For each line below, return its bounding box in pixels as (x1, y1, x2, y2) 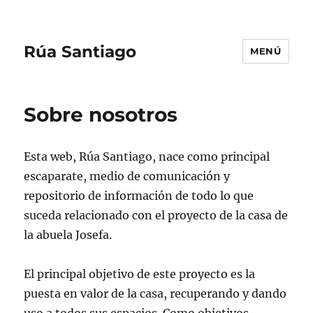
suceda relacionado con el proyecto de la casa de (24, 208, 289, 222)
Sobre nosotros (24, 103, 178, 126)
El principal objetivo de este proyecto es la (24, 267, 256, 281)
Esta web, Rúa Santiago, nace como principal (24, 150, 270, 163)
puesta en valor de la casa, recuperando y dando (24, 286, 287, 300)
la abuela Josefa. (24, 228, 112, 242)
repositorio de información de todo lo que (24, 189, 254, 203)
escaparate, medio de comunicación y (24, 169, 231, 183)
